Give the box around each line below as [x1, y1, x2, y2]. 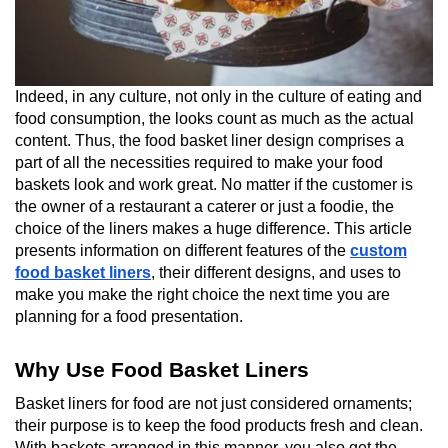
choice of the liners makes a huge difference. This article [15, 219, 412, 237]
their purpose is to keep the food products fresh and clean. [15, 416, 423, 434]
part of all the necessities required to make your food [15, 153, 383, 171]
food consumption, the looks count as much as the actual [15, 109, 414, 127]
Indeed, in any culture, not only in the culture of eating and [15, 87, 422, 105]
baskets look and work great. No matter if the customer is [15, 175, 413, 193]
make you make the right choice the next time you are [15, 285, 390, 303]
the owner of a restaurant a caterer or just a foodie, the [15, 197, 394, 215]
